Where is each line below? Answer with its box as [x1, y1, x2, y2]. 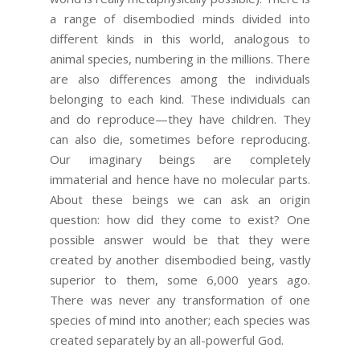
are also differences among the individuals [50, 70, 310, 87]
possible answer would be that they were [50, 231, 310, 247]
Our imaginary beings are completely [50, 150, 310, 167]
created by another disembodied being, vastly [50, 251, 310, 268]
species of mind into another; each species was [50, 311, 310, 328]
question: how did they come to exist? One [50, 211, 310, 227]
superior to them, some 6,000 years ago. [50, 271, 310, 288]
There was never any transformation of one [50, 291, 310, 308]
